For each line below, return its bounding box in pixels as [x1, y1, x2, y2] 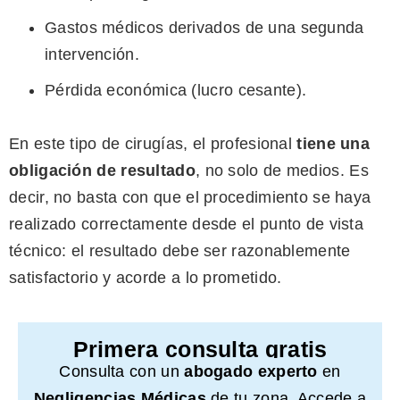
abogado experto [184, 362, 318, 381]
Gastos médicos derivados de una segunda [45, 19, 364, 37]
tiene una [296, 135, 371, 154]
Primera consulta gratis [72, 337, 328, 362]
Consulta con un [59, 362, 185, 381]
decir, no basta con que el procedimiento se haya [9, 188, 371, 207]
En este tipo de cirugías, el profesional [9, 135, 297, 154]
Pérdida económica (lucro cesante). [45, 81, 307, 100]
